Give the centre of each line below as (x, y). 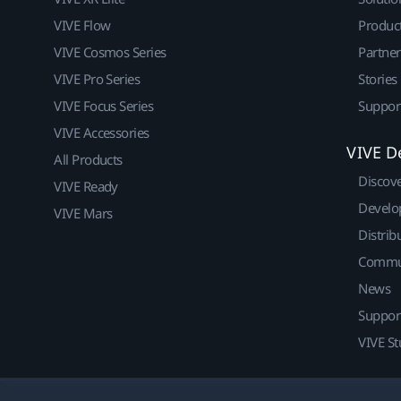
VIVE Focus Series (104, 106)
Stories (378, 79)
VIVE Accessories (102, 133)
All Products (88, 160)
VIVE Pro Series (97, 79)
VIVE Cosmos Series (110, 52)
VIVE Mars (83, 213)
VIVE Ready (86, 187)
